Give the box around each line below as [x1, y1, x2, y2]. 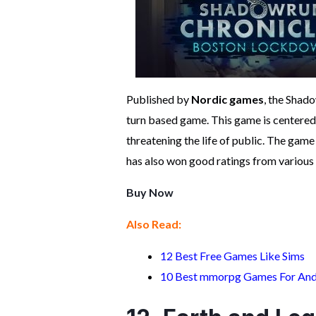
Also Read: [126, 217, 181, 231]
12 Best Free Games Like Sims [159, 249, 307, 263]
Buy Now [126, 186, 174, 200]
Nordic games [190, 92, 264, 107]
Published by [126, 92, 191, 107]
